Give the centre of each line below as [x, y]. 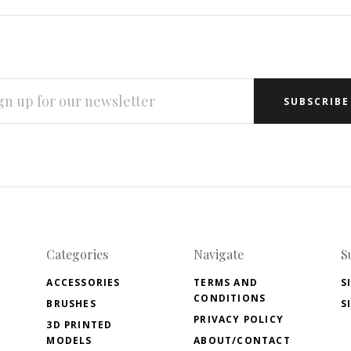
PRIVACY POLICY [239, 320]
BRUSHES [71, 304]
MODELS [69, 341]
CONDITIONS [230, 299]
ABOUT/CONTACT [242, 341]
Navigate [219, 255]
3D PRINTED [80, 325]
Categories [78, 255]
